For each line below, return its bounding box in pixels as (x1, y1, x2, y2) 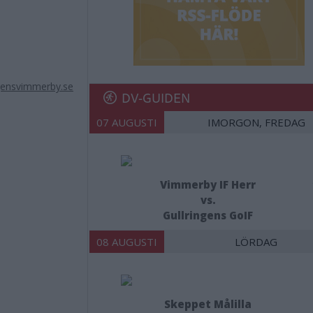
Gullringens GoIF (163, 208, 253, 222)
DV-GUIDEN (122, 87, 190, 108)
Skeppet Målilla (164, 297, 252, 311)
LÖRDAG (235, 235, 277, 249)
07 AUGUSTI (96, 115, 157, 129)
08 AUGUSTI (96, 235, 157, 249)
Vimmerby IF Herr (160, 177, 256, 191)
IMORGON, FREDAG (207, 115, 305, 129)
